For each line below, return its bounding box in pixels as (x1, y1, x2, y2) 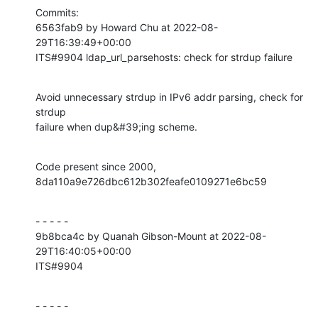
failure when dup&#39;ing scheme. (35, 120, 197, 133)
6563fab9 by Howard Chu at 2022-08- (35, 21, 218, 33)
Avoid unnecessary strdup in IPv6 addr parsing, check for (35, 90, 303, 103)
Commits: (35, 6, 79, 18)
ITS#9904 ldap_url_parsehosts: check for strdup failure (35, 50, 292, 63)
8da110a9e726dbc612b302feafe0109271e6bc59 (35, 175, 267, 187)
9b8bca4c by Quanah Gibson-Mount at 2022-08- (35, 229, 266, 242)
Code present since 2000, (35, 160, 156, 172)
